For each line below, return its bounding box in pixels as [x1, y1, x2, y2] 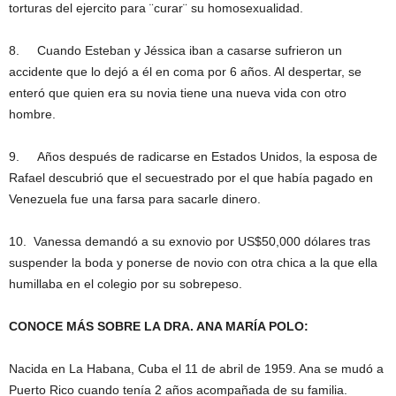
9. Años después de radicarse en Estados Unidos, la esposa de [9, 149, 377, 164]
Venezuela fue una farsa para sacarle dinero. [9, 192, 261, 206]
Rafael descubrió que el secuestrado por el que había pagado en [9, 171, 373, 185]
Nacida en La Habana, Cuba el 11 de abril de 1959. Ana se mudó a [9, 362, 384, 376]
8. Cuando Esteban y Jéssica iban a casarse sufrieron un [9, 43, 342, 57]
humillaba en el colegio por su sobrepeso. [9, 277, 242, 291]
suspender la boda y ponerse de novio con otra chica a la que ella [9, 255, 377, 270]
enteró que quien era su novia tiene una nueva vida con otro [9, 86, 346, 100]
